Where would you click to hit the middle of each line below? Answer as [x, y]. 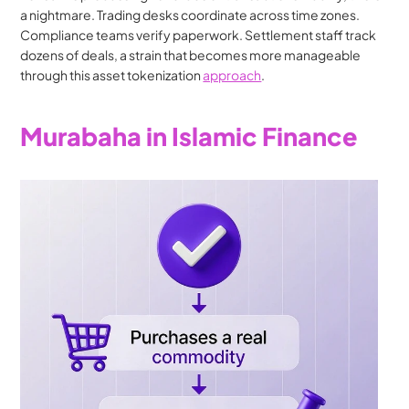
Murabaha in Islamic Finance [189, 136]
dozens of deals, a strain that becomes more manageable [191, 55]
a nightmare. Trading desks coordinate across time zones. [190, 15]
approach [232, 75]
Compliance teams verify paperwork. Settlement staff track [199, 35]
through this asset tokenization [112, 75]
